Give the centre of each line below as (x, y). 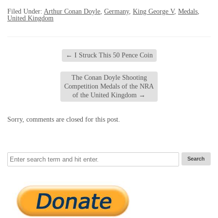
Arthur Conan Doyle (72, 11)
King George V (154, 11)
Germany (117, 11)
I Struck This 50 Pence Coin (112, 55)
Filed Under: (26, 11)
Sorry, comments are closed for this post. (64, 119)
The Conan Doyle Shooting (109, 77)
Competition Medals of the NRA (109, 86)
